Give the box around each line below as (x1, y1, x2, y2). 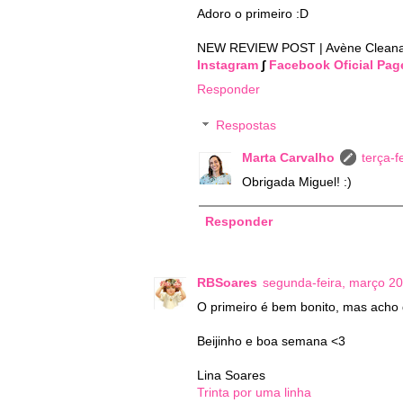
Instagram (197, 58, 258, 73)
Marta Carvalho (242, 149, 335, 165)
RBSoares (197, 275, 257, 291)
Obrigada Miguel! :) (242, 174, 352, 189)
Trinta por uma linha (197, 385, 311, 400)
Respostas (216, 118, 277, 133)
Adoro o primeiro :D (197, 6, 309, 22)
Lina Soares (197, 368, 265, 383)
